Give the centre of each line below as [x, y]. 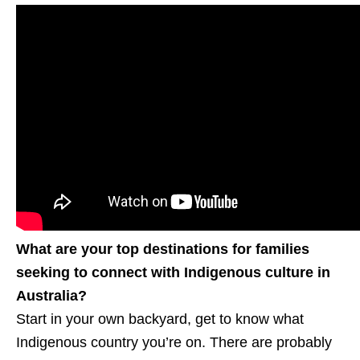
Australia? [51, 295]
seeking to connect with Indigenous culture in [173, 272]
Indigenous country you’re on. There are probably [174, 342]
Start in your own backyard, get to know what [160, 319]
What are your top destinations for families [163, 249]
